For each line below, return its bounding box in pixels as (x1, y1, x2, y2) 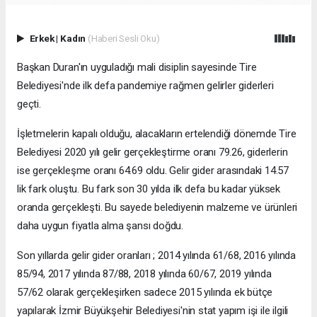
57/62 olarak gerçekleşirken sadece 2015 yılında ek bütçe (17, 285, 273, 299)
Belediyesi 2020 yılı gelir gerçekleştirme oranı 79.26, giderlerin (17, 145, 288, 158)
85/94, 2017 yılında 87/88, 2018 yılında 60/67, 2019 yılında (17, 267, 272, 280)
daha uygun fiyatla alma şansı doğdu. (17, 219, 184, 232)
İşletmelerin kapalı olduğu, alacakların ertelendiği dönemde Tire (17, 127, 296, 140)
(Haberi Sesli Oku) (87, 32, 160, 44)
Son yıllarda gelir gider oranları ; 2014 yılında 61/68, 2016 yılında (17, 248, 296, 262)
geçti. (17, 97, 41, 110)
